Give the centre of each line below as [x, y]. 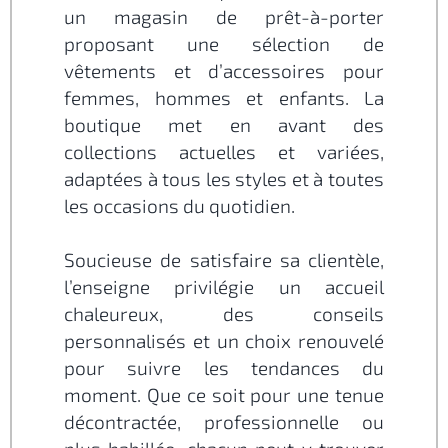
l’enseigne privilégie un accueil [224, 286]
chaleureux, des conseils [224, 313]
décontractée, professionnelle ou [224, 421]
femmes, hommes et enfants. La [224, 97]
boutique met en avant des [224, 124]
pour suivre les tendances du [224, 367]
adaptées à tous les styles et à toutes [224, 178]
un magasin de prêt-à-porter [224, 16]
